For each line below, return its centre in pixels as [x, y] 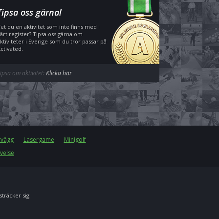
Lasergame [39, 140]
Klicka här [59, 73]
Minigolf [75, 140]
